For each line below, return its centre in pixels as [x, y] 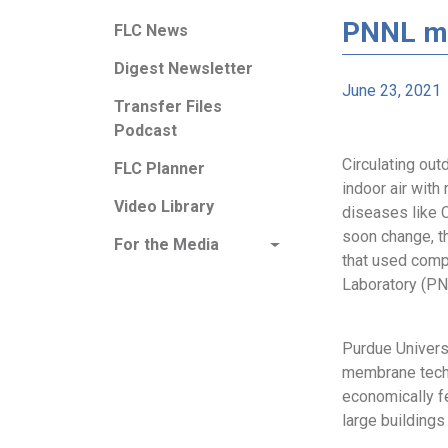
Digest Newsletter [183, 68]
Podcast [145, 130]
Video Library [164, 206]
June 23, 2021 [391, 90]
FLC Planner [159, 168]
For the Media [166, 244]
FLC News [151, 30]
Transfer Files [168, 106]
